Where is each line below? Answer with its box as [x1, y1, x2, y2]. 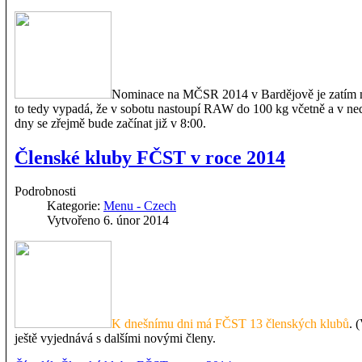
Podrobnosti [15, 184, 76, 199]
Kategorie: [47, 199, 103, 213]
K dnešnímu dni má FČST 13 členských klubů [112, 317, 349, 331]
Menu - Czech [103, 199, 176, 213]
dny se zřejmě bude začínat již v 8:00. [15, 116, 206, 130]
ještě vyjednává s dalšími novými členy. [15, 331, 216, 346]
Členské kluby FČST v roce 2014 [15, 146, 285, 168]
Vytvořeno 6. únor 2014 [47, 213, 169, 228]
